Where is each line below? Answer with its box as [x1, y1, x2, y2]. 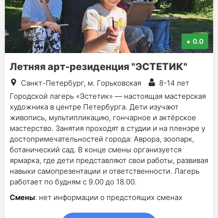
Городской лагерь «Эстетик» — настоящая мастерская [10, 91, 206, 101]
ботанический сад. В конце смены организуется [10, 145, 182, 154]
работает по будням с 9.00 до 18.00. [10, 177, 137, 186]
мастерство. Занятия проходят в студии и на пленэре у [10, 123, 205, 133]
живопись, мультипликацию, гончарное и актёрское [10, 112, 196, 122]
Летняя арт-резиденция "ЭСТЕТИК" [10, 60, 187, 73]
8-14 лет [159, 78, 189, 88]
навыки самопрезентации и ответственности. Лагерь [10, 166, 200, 176]
